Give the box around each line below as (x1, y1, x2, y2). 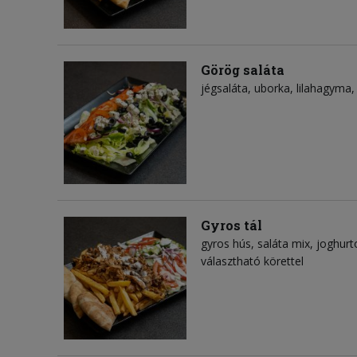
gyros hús (201, 236, 251, 252)
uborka (254, 80, 290, 96)
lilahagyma (296, 80, 351, 96)
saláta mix (257, 236, 310, 252)
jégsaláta (201, 80, 248, 96)
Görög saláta (201, 61, 284, 79)
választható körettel (201, 253, 304, 269)
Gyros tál (201, 217, 262, 234)
